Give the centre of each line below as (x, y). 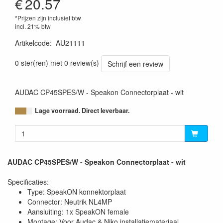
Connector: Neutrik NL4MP (70, 202)
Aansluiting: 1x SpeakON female (78, 212)
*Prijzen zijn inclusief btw (48, 18)
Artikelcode (32, 43)
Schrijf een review (135, 64)
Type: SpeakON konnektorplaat (77, 192)
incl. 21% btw (33, 26)
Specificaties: (28, 182)
